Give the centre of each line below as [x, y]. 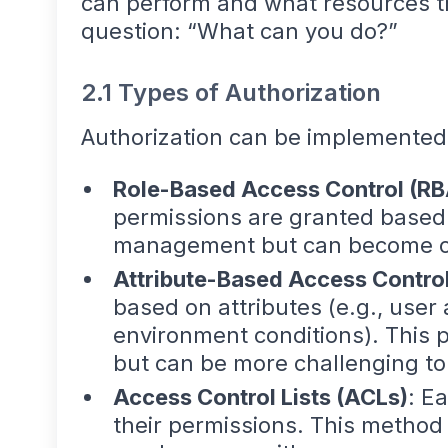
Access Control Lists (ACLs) [260, 397]
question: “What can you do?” [239, 31]
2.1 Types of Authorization [231, 93]
